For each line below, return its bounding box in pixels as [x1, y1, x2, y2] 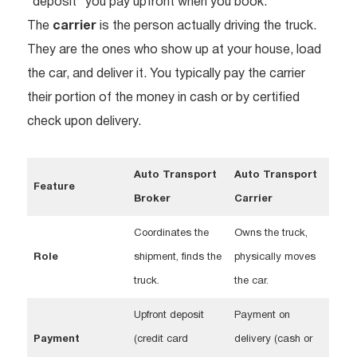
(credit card [133, 335, 188, 345]
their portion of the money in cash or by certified [27, 92, 300, 104]
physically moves [233, 253, 316, 263]
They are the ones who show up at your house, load [27, 45, 321, 57]
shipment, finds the [133, 253, 222, 263]
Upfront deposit [133, 311, 204, 321]
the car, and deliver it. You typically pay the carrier [27, 69, 305, 80]
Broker [133, 194, 171, 205]
